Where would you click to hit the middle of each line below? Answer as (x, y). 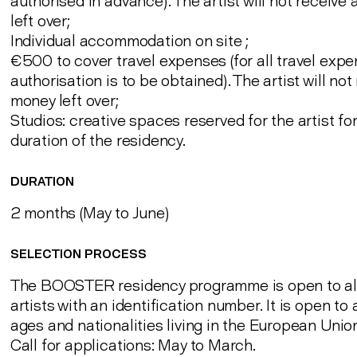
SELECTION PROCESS (80, 255)
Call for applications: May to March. (133, 345)
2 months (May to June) (90, 213)
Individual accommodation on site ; (129, 41)
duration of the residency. (98, 140)
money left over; (64, 100)
